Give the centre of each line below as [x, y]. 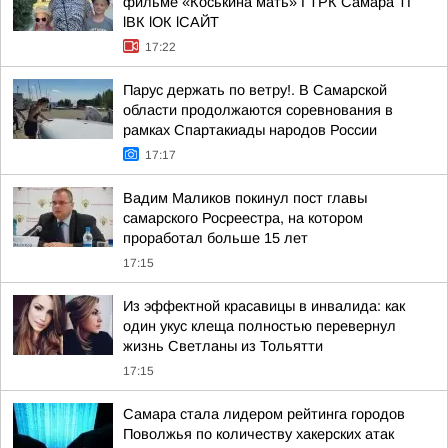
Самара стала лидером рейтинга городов [264, 414]
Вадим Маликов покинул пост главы [245, 198]
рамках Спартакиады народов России [250, 130]
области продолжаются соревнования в [258, 110]
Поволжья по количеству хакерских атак [258, 434]
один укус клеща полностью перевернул [259, 326]
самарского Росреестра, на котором [243, 218]
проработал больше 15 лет [215, 238]
